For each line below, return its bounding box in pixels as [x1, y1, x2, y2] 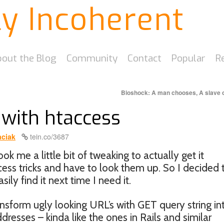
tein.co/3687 [28, 131, 69, 141]
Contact [127, 52, 161, 64]
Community [66, 52, 117, 64]
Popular [171, 52, 205, 64]
